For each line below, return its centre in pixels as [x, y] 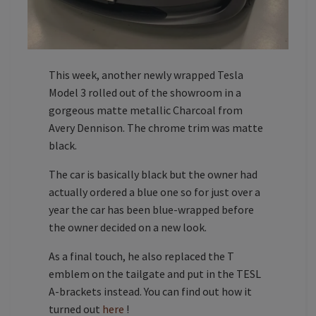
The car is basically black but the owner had [153, 174]
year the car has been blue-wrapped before [151, 209]
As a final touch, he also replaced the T [141, 256]
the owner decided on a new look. [128, 227]
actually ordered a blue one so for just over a [154, 192]
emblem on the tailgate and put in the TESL [155, 273]
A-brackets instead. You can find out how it [150, 291]
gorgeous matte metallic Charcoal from [146, 110]
